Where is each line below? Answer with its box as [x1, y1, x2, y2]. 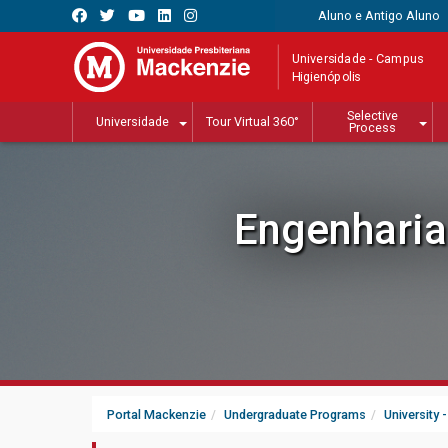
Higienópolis [292, 68, 361, 84]
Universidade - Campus [292, 50, 424, 66]
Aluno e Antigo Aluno [317, 8, 440, 23]
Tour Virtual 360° [206, 114, 299, 130]
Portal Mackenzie [107, 407, 206, 423]
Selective [347, 108, 398, 124]
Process [349, 120, 396, 136]
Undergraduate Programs [224, 407, 366, 423]
